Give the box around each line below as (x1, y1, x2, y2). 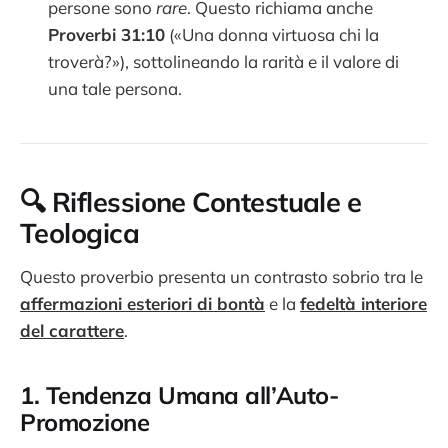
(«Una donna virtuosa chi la (165, 23, 379, 45)
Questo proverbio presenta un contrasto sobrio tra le (20, 265, 423, 287)
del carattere (20, 319, 124, 341)
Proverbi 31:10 (48, 23, 165, 45)
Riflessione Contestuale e (51, 185, 362, 220)
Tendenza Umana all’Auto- (45, 379, 339, 410)
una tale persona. (48, 77, 182, 99)
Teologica (20, 216, 140, 251)
